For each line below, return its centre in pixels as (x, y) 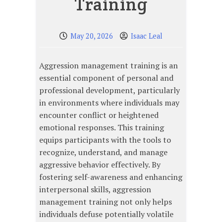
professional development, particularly (110, 90)
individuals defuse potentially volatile (106, 214)
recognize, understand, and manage (103, 152)
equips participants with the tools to (105, 140)
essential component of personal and (106, 78)
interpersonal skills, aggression (95, 190)
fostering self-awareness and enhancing (111, 177)
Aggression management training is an (109, 66)
